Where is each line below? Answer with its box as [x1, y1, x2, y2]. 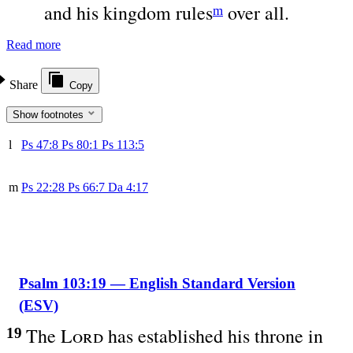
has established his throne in [103, 323, 323, 348]
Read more [6, 38, 61, 51]
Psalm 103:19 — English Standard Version [19, 275, 295, 292]
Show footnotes [13, 109, 87, 121]
